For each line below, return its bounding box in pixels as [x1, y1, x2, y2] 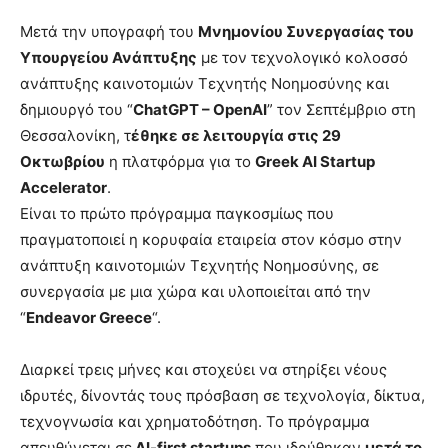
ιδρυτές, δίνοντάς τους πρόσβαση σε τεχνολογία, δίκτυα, [20, 386, 425, 406]
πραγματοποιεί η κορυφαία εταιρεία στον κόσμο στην [20, 230, 402, 250]
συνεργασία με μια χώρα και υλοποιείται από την [20, 282, 371, 302]
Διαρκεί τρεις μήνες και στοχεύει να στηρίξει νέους [20, 360, 387, 380]
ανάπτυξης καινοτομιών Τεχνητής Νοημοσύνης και [20, 74, 389, 94]
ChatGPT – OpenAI [133, 100, 267, 120]
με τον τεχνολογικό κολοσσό [197, 48, 408, 68]
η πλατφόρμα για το [105, 152, 255, 172]
